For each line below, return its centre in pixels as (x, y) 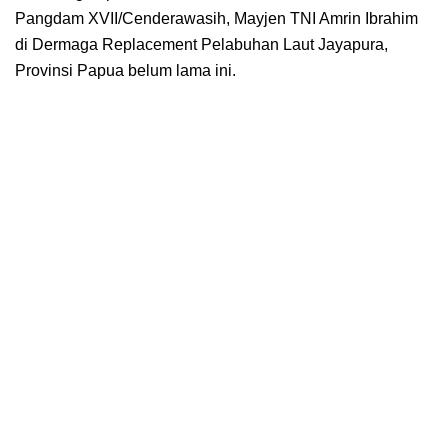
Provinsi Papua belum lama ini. (125, 70)
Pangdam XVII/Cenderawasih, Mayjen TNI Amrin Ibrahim (216, 18)
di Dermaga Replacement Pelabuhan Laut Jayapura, (201, 44)
